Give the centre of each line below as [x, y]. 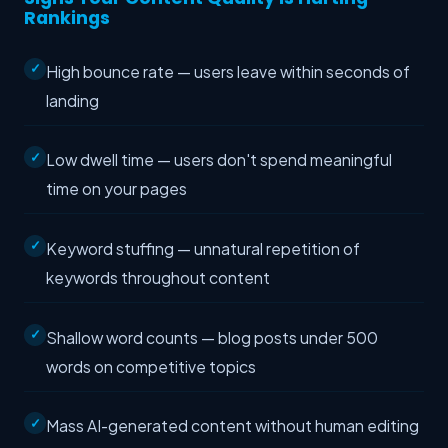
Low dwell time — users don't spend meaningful [219, 160]
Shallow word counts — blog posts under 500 [212, 337]
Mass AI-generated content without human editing [232, 426]
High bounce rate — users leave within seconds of [228, 71]
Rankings [67, 17]
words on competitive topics [151, 366]
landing [72, 100]
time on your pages [116, 189]
